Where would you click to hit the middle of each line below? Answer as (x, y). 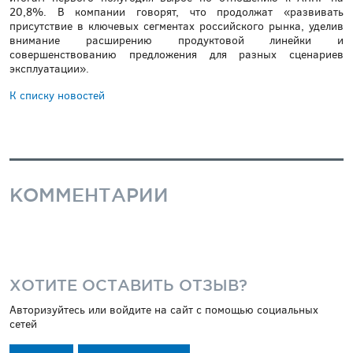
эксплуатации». (49, 69)
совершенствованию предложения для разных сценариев (176, 54)
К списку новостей (57, 95)
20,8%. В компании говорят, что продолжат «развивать (176, 12)
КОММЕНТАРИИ (89, 194)
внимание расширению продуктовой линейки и (176, 40)
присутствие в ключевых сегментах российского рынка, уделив (176, 26)
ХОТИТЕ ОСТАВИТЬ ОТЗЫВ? (128, 285)
